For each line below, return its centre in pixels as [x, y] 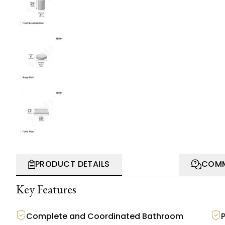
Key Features [46, 189]
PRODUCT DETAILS [73, 164]
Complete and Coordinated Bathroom [105, 216]
